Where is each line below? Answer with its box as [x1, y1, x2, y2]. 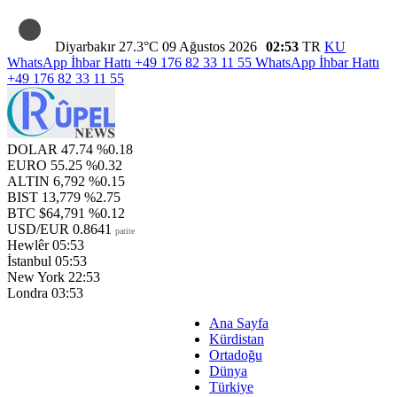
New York [7, 269, 65, 284]
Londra [7, 285, 48, 300]
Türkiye [209, 379, 253, 394]
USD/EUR [7, 222, 69, 237]
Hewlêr [7, 237, 49, 253]
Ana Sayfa [209, 315, 269, 331]
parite [115, 226, 135, 236]
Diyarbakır [55, 39, 115, 54]
